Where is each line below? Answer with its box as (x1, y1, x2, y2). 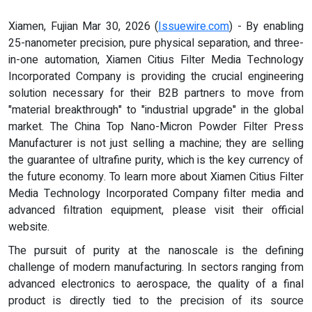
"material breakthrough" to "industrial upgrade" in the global (8, 102, 304, 119)
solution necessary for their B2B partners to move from (8, 85, 304, 102)
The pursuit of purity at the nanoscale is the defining (8, 242, 304, 260)
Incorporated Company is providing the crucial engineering (8, 68, 304, 86)
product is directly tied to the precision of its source (8, 292, 304, 310)
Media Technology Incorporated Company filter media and (8, 185, 304, 203)
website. (8, 219, 49, 236)
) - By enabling (229, 18, 304, 36)
